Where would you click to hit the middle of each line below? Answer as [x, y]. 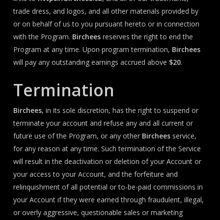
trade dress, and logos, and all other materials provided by [106, 11]
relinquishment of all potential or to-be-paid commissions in [108, 187]
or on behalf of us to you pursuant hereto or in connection [106, 24]
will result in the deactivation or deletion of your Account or [107, 161]
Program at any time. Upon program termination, [92, 49]
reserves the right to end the [147, 37]
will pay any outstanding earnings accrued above [91, 62]
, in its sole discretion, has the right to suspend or [120, 110]
